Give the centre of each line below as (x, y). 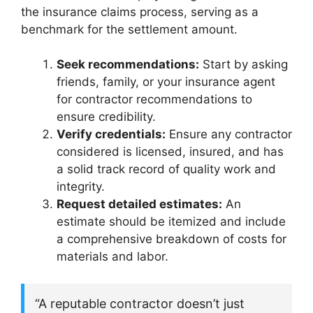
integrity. (81, 187)
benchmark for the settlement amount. (129, 29)
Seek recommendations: (128, 64)
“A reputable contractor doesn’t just (140, 303)
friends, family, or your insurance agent (166, 82)
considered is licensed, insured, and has (170, 152)
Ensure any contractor (229, 134)
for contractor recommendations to (154, 99)
